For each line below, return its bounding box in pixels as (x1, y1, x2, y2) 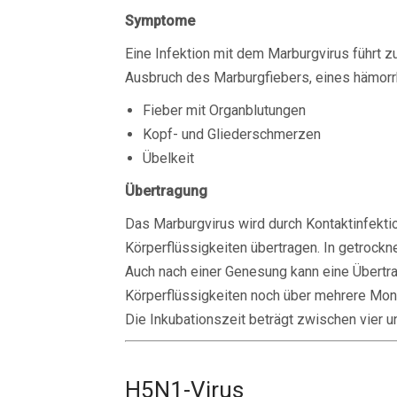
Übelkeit (143, 150, 194, 167)
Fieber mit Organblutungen (143, 102, 306, 119)
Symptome (125, 12, 195, 29)
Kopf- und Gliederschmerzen (143, 126, 321, 143)
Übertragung (125, 183, 207, 199)
